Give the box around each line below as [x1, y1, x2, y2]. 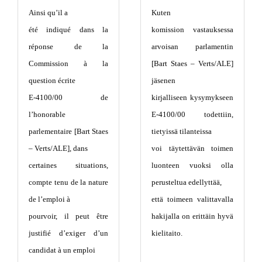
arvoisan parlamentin [151, 42, 233, 51]
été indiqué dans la [29, 25, 108, 34]
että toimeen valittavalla [151, 194, 233, 204]
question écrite [29, 75, 75, 85]
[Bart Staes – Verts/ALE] [151, 58, 233, 68]
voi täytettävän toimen [151, 143, 233, 153]
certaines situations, [29, 160, 108, 170]
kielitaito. [151, 228, 182, 237]
